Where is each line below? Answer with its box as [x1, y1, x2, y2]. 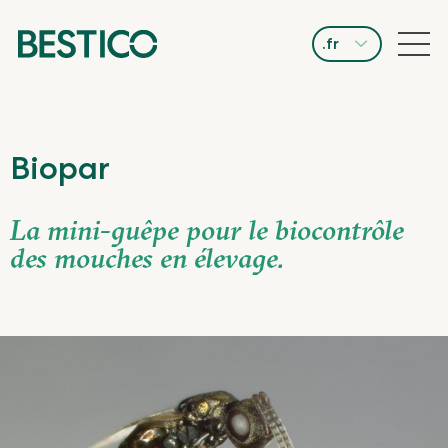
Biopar [10, 149, 110, 187]
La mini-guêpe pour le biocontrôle [10, 213, 404, 247]
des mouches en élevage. [10, 241, 285, 275]
